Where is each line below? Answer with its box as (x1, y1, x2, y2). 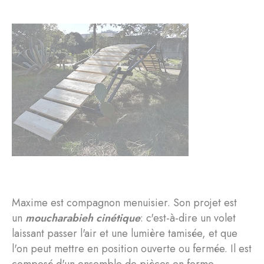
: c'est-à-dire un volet (140, 210, 236, 226)
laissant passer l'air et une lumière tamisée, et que (12, 225, 237, 241)
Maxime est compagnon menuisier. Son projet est (12, 194, 237, 210)
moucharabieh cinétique (25, 210, 140, 226)
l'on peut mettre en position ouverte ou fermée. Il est (12, 240, 252, 256)
